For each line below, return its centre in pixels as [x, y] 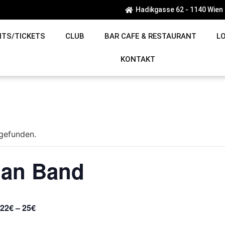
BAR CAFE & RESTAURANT [151, 36]
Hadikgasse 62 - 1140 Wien [179, 10]
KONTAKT [138, 60]
